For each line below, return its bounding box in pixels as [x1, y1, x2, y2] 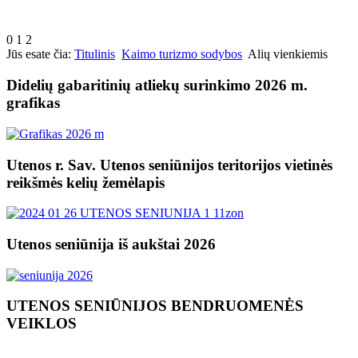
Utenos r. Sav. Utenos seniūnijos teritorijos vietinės [6, 156, 332, 173]
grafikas [6, 94, 60, 112]
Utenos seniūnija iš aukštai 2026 [6, 236, 216, 253]
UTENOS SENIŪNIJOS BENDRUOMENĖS [6, 297, 304, 315]
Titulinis [74, 47, 115, 62]
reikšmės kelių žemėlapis [6, 173, 165, 191]
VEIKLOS [6, 315, 77, 332]
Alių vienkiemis [248, 47, 328, 62]
